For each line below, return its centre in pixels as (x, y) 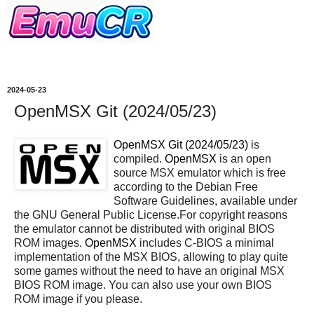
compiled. (139, 158)
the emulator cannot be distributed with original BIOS (144, 228)
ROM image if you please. (78, 299)
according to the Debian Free (186, 186)
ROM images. (49, 243)
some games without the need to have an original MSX (149, 271)
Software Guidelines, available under (205, 200)
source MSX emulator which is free (200, 172)
